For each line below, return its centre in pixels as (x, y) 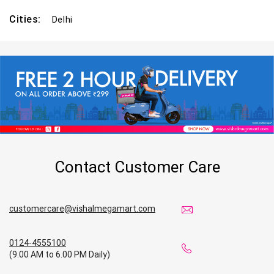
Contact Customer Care (137, 167)
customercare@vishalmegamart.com (82, 209)
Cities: (31, 19)
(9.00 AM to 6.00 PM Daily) (60, 254)
